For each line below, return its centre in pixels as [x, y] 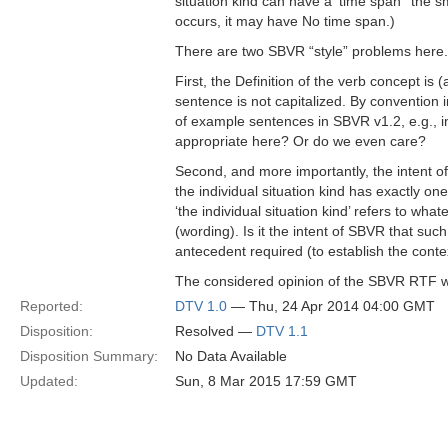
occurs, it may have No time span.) [285, 21]
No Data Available [231, 356]
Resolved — [215, 331]
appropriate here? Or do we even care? [300, 141]
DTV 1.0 [201, 306]
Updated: [49, 381]
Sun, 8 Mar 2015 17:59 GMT [266, 381]
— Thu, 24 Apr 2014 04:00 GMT [331, 306]
